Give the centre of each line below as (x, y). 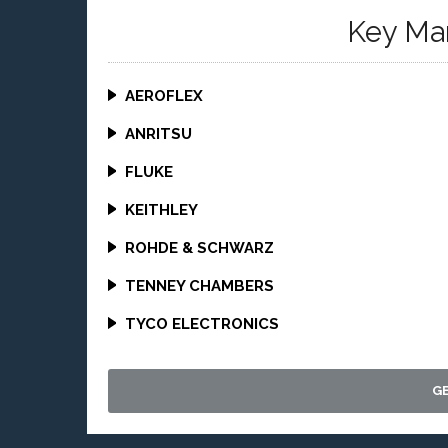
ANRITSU (159, 134)
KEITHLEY (162, 210)
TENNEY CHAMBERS (200, 286)
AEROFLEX (164, 96)
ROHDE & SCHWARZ (200, 248)
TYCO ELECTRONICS (202, 324)
